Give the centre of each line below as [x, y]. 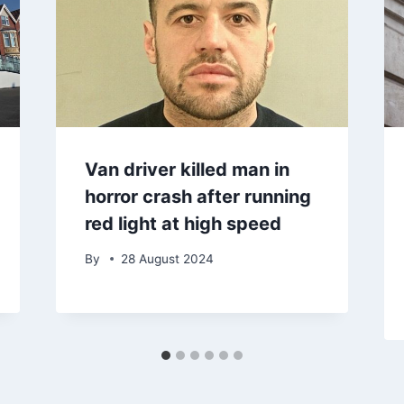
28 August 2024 [167, 258]
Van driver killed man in [187, 170]
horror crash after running [197, 197]
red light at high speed [183, 224]
